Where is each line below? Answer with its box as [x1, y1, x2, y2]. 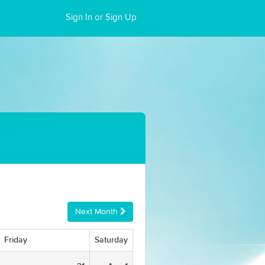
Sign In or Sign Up [66, 13, 137, 22]
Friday [4, 235, 27, 245]
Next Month [75, 208, 120, 216]
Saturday [95, 235, 128, 245]
